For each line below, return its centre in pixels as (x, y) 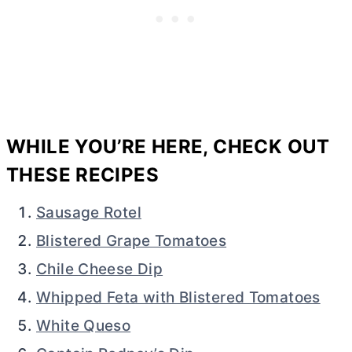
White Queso (84, 325)
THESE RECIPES (82, 174)
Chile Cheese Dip (100, 269)
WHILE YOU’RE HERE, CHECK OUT (168, 146)
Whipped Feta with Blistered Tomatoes (178, 297)
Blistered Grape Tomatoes (132, 240)
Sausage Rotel (89, 212)
